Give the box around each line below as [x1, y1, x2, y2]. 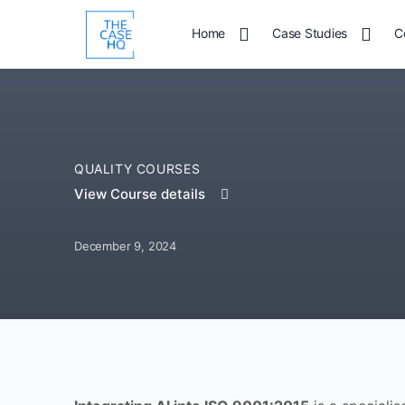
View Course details [74, 185, 209, 202]
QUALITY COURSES [74, 161, 201, 176]
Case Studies [272, 25, 348, 41]
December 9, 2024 [74, 239, 176, 253]
